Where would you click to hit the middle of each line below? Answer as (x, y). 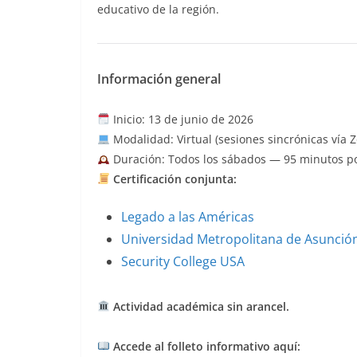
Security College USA (183, 261)
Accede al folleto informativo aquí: (206, 346)
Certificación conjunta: (175, 178)
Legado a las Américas (188, 216)
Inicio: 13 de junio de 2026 (181, 119)
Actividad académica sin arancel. (199, 306)
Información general (159, 78)
